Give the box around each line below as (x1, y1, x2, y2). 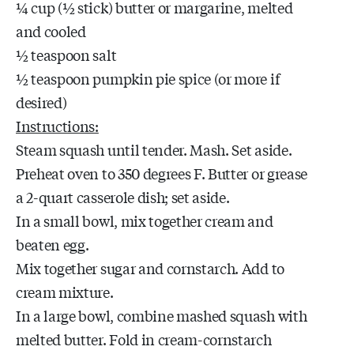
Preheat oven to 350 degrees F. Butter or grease (16, 162, 307, 183)
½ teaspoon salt (16, 43, 117, 65)
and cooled (16, 20, 86, 41)
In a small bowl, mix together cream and (16, 209, 273, 231)
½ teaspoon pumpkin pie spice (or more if (16, 67, 281, 88)
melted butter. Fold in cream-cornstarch (16, 328, 272, 349)
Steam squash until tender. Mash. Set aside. (16, 138, 292, 160)
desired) (16, 91, 67, 112)
